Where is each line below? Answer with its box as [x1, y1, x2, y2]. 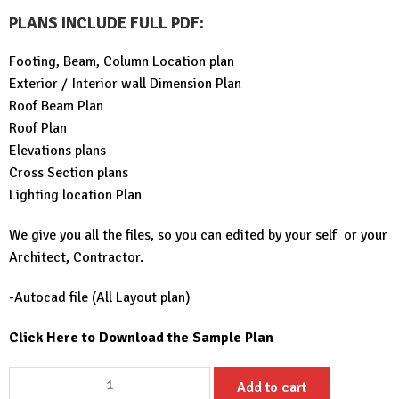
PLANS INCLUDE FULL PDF [9, 12, 199, 34]
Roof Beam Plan [9, 96, 103, 115]
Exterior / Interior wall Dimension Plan [9, 74, 241, 93]
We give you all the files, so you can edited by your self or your [9, 225, 387, 244]
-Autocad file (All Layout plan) [9, 288, 191, 306]
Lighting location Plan [9, 185, 142, 204]
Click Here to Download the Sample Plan [9, 328, 273, 346]
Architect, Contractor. [9, 248, 143, 266]
